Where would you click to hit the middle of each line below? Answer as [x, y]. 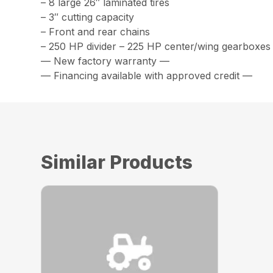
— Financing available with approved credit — [147, 76]
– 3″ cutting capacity [88, 17]
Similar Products [117, 162]
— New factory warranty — [105, 61]
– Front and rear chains [96, 32]
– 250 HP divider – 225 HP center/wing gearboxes [156, 47]
